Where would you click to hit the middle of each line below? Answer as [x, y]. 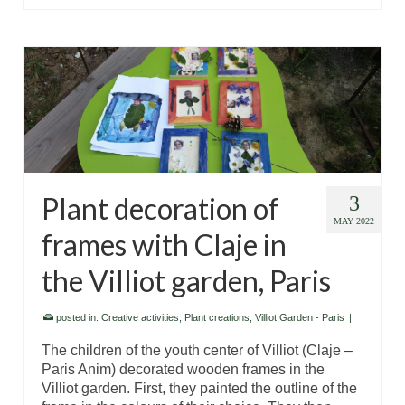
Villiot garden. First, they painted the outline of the [199, 388]
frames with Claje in [164, 244]
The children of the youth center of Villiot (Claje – [197, 350]
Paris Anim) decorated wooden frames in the [183, 369]
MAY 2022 [354, 221]
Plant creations [217, 317]
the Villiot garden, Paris [186, 280]
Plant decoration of [160, 208]
